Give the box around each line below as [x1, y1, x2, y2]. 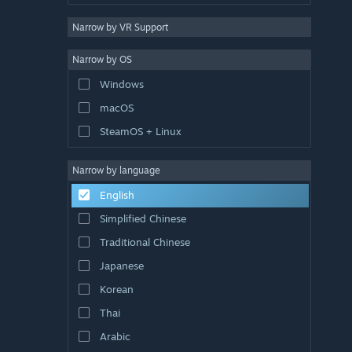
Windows [99, 77, 144, 90]
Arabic [99, 329, 130, 343]
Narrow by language [72, 163, 160, 176]
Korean [99, 282, 134, 295]
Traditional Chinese [99, 235, 190, 248]
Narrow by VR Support [72, 20, 168, 33]
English [99, 188, 134, 201]
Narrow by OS [72, 53, 132, 65]
